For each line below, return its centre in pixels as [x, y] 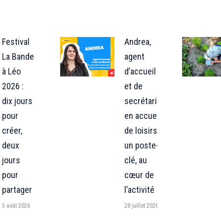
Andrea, [137, 41]
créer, [12, 130]
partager [17, 189]
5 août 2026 [16, 205]
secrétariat [144, 101]
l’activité [139, 189]
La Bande [18, 56]
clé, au [135, 160]
